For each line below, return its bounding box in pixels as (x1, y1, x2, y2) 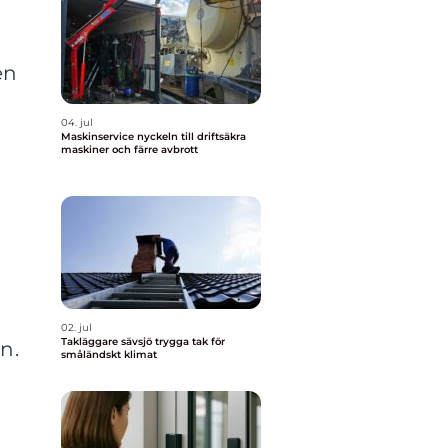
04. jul (61, 116, 93, 129)
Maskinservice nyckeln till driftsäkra (61, 130, 137, 143)
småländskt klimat (61, 348, 157, 361)
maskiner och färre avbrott (61, 143, 198, 156)
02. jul (61, 321, 92, 334)
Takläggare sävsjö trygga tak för (61, 335, 155, 348)
